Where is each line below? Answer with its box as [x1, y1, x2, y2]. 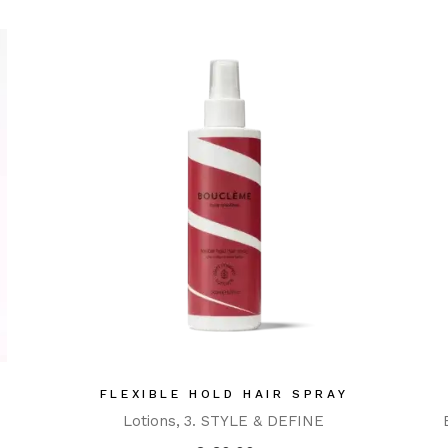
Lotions [123, 412, 177, 431]
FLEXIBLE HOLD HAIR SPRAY [99, 387, 349, 402]
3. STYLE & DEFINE [184, 412, 325, 431]
